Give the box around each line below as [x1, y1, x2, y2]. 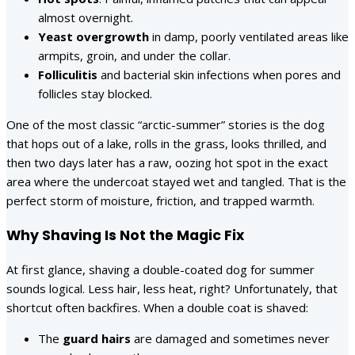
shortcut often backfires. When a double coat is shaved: [6, 300, 308, 316]
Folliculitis [38, 67, 97, 83]
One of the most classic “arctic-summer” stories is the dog [6, 116, 325, 133]
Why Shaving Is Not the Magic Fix [6, 225, 244, 245]
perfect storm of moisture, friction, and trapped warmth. [6, 193, 315, 209]
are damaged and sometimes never [131, 330, 330, 347]
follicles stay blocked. [38, 86, 152, 102]
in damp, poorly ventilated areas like [149, 29, 349, 45]
